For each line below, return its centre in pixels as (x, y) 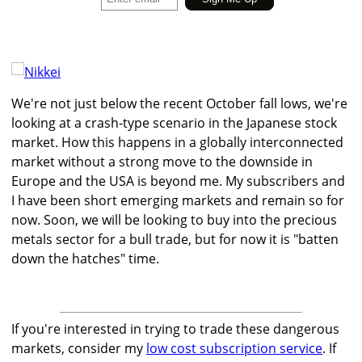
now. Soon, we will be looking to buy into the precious (174, 220)
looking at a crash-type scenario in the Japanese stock (174, 123)
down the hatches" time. (85, 259)
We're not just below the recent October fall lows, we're (179, 104)
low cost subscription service (234, 349)
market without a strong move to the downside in (162, 162)
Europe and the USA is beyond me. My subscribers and (178, 181)
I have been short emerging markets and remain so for (178, 201)
